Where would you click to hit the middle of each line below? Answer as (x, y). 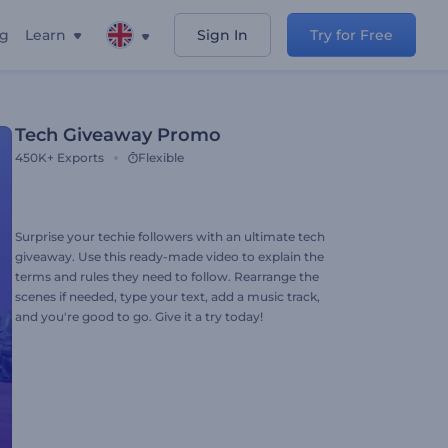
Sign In (222, 35)
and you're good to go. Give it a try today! (139, 316)
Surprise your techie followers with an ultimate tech (170, 236)
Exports (80, 157)
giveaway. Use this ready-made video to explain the (169, 256)
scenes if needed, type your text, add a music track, (167, 296)
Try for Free (351, 35)
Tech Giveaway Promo (118, 135)
